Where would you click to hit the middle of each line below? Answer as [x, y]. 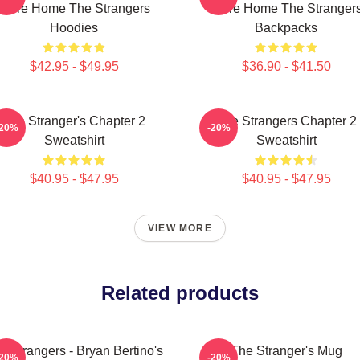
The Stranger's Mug [286, 351]
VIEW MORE [180, 228]
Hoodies [74, 28]
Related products [180, 293]
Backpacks [286, 28]
